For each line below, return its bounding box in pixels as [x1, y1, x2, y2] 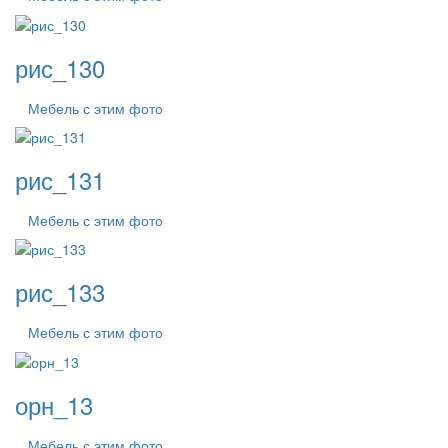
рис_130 [15, 49, 105, 85]
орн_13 [15, 386, 93, 422]
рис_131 [15, 162, 105, 198]
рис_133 [15, 274, 105, 310]
